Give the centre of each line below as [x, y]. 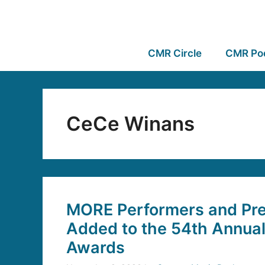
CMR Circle [174, 53]
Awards [96, 248]
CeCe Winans [130, 124]
